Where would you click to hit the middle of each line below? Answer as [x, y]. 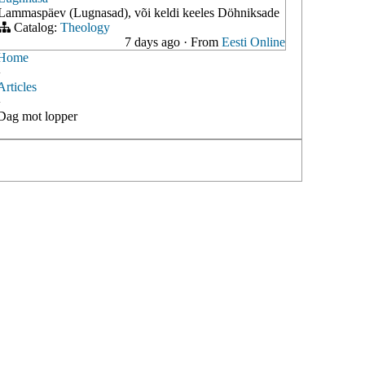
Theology [85, 27]
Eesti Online [253, 42]
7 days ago [154, 42]
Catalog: [35, 27]
